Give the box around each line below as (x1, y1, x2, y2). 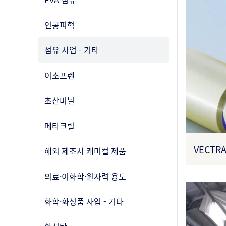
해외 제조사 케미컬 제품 (44, 145, 126, 157)
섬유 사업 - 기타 (44, 44, 99, 56)
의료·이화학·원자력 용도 (44, 170, 126, 182)
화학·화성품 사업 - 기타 (44, 195, 124, 207)
